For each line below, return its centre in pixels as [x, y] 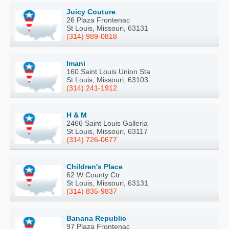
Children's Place [95, 167]
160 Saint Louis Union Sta [108, 72]
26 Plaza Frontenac [98, 20]
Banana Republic [96, 219]
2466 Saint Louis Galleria [107, 123]
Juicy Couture [91, 12]
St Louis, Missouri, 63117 [107, 132]
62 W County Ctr [93, 175]
